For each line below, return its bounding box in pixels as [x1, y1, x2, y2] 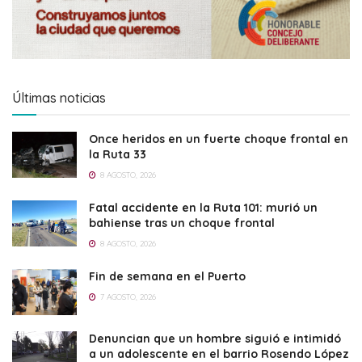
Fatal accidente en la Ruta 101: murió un [89, 200, 318, 215]
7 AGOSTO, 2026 [98, 291, 156, 302]
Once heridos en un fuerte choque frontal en [89, 131, 348, 146]
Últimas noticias [12, 89, 106, 106]
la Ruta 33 [89, 146, 146, 162]
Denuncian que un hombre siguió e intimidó [89, 330, 341, 346]
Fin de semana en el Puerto [89, 268, 246, 284]
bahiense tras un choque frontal [89, 215, 275, 230]
